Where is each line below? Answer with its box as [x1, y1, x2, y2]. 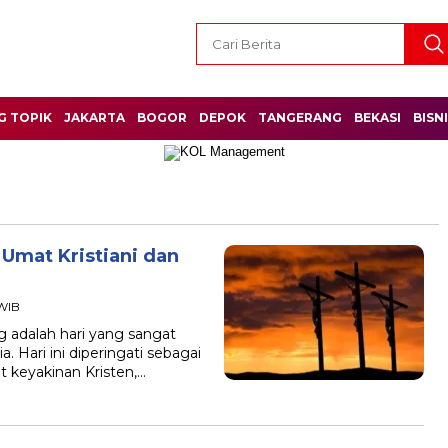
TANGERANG [258, 110, 342, 125]
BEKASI [354, 110, 401, 125]
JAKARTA [64, 110, 125, 125]
